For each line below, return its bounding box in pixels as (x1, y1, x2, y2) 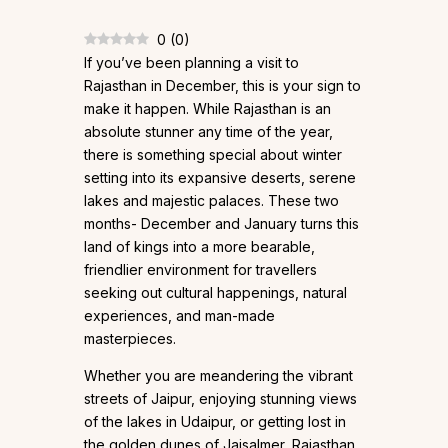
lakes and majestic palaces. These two (84, 192, 339, 210)
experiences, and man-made (84, 307, 275, 325)
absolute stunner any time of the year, (84, 123, 333, 141)
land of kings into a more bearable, (84, 238, 315, 256)
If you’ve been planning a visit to (84, 54, 299, 72)
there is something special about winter (84, 146, 342, 164)
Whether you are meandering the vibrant (84, 367, 353, 385)
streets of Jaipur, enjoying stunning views (84, 390, 357, 408)
